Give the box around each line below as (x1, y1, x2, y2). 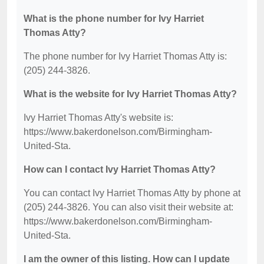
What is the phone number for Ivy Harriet (24, 13, 204, 24)
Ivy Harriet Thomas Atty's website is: (24, 112, 173, 123)
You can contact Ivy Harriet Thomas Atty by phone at (24, 187, 240, 198)
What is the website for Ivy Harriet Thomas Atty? (24, 88, 237, 99)
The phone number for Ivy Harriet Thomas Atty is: (24, 51, 227, 61)
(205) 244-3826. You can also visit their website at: (24, 202, 233, 212)
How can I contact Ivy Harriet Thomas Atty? (24, 164, 216, 174)
